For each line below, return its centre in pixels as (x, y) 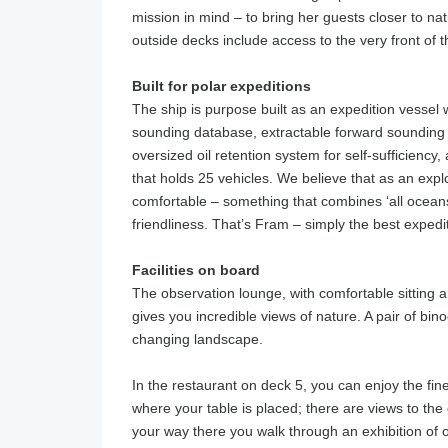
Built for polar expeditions (221, 86)
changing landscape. (197, 339)
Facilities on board (196, 270)
